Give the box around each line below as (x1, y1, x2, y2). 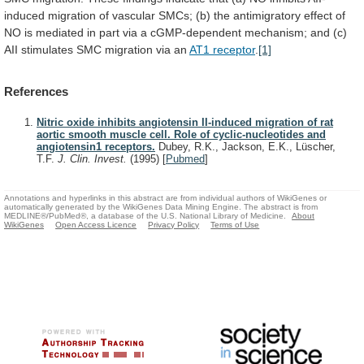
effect (304, 8, 332, 22)
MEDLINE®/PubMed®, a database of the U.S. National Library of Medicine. (4, 210, 286, 220)
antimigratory (233, 8, 301, 22)
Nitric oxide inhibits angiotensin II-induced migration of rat (37, 116, 333, 129)
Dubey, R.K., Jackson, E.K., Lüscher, (155, 141, 336, 154)
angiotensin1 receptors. (37, 141, 155, 154)
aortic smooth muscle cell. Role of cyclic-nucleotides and (37, 128, 326, 141)
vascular (112, 8, 155, 22)
